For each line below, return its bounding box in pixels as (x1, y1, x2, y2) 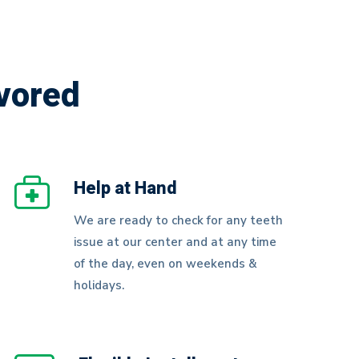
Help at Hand (73, 175, 177, 201)
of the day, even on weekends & (73, 256, 257, 272)
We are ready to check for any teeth (73, 212, 283, 228)
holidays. (73, 277, 124, 293)
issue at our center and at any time (73, 234, 276, 250)
